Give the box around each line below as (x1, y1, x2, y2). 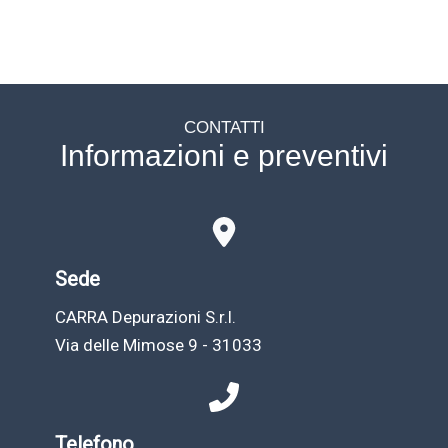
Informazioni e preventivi (60, 138, 388, 172)
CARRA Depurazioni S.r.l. (55, 306, 236, 327)
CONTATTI (183, 117, 265, 137)
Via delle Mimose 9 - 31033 (55, 334, 262, 355)
